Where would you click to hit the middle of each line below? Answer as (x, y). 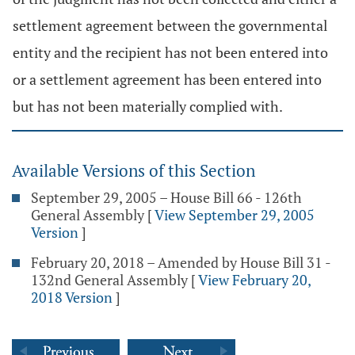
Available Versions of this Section (134, 170)
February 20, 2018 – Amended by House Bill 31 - (181, 262)
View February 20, (254, 280)
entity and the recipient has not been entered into (170, 52)
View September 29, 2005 (235, 215)
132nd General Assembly (109, 280)
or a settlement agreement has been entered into (167, 79)
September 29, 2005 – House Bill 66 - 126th (166, 197)
